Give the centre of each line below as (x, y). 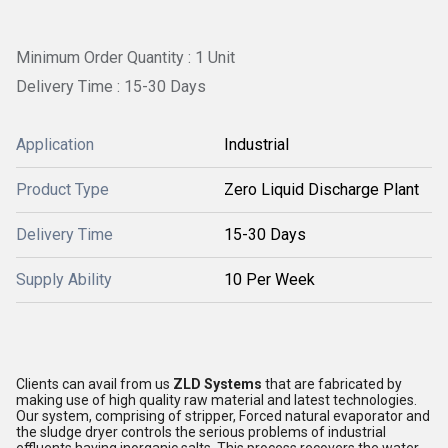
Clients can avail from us (94, 384)
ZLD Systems (217, 384)
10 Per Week (269, 279)
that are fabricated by (332, 384)
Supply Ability (64, 279)
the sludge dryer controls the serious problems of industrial (201, 432)
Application (55, 144)
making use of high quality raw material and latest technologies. (216, 400)
